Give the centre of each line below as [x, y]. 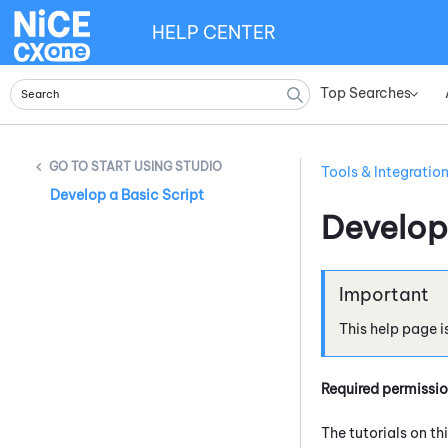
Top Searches [365, 93]
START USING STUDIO [156, 167]
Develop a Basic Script [127, 195]
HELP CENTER [214, 32]
